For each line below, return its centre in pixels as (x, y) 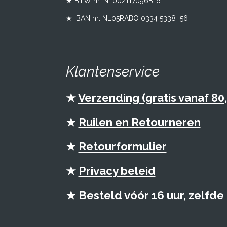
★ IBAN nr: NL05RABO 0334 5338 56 (127, 18)
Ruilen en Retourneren (139, 122)
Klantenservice (112, 71)
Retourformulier (122, 146)
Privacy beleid (117, 171)
